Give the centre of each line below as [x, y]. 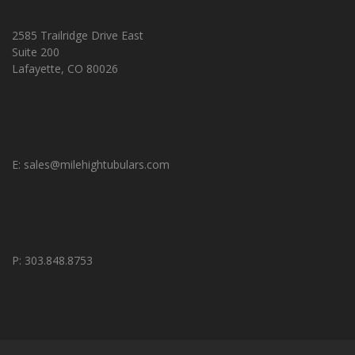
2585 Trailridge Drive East [78, 35]
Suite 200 [36, 52]
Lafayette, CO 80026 [65, 69]
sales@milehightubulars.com [97, 164]
